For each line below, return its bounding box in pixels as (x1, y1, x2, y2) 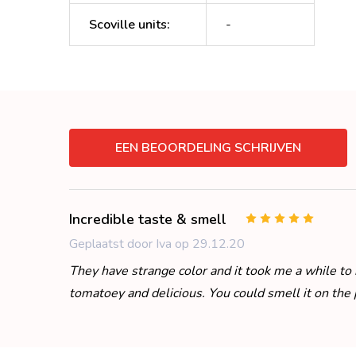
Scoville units (89, 15, 167, 33)
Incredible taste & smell (69, 209, 226, 229)
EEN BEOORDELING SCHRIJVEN (115, 138, 301, 157)
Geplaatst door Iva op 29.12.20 (69, 234, 245, 253)
